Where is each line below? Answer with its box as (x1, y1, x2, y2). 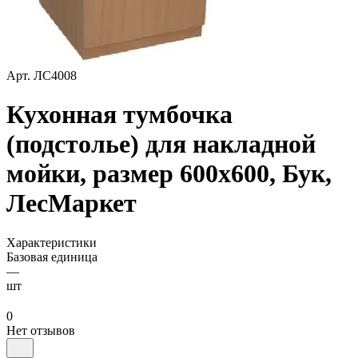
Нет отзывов (6, 323, 75, 337)
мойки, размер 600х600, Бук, (6, 159, 332, 189)
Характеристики (6, 235, 97, 249)
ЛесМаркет (6, 189, 137, 218)
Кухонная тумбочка (6, 100, 233, 129)
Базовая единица (6, 249, 97, 264)
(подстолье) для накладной (6, 129, 316, 159)
